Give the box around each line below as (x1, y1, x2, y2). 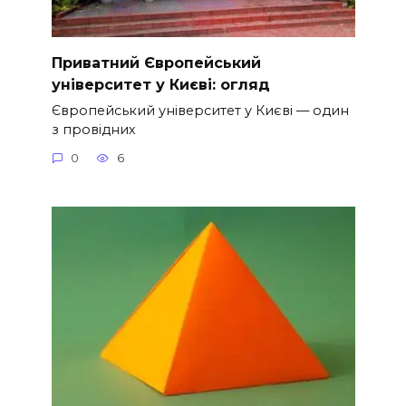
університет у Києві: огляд (51, 75, 270, 93)
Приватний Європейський (51, 53, 261, 72)
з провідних (51, 121, 136, 138)
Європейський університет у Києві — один (51, 101, 349, 119)
